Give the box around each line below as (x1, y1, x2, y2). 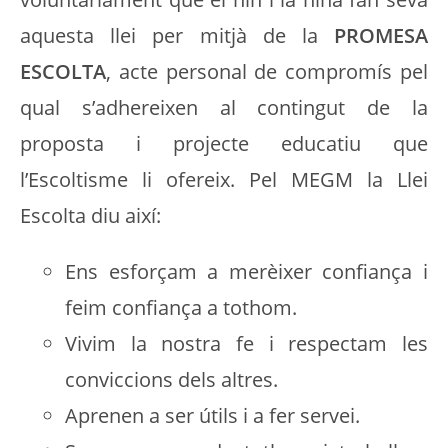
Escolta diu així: (20, 202, 161, 229)
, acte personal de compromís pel (106, 58, 428, 85)
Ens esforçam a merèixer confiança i (65, 258, 428, 285)
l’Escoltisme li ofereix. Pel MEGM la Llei (20, 166, 428, 193)
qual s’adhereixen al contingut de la (20, 94, 428, 121)
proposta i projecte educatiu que (20, 130, 428, 157)
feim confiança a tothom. (65, 294, 297, 321)
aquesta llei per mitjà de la (20, 22, 334, 49)
